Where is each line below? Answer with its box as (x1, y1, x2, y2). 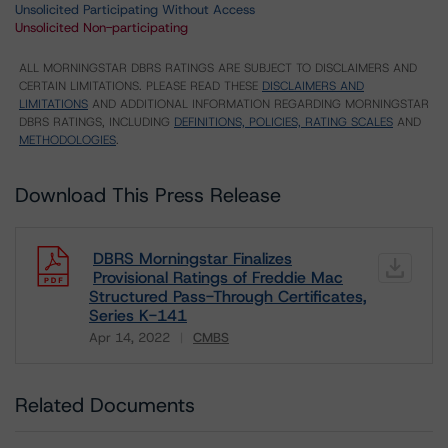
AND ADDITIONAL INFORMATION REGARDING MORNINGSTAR (88, 96, 429, 112)
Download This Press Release (15, 182, 281, 208)
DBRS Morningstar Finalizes (93, 248, 292, 269)
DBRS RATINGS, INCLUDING (19, 114, 174, 130)
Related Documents (15, 392, 195, 418)
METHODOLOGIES (19, 132, 116, 148)
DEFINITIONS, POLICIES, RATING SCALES (174, 114, 393, 130)
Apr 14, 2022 (89, 329, 170, 346)
